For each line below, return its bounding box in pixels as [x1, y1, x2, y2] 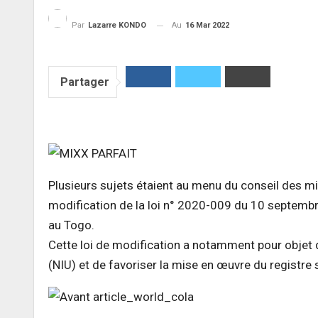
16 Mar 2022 [185, 21, 229, 30]
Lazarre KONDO [88, 21, 146, 31]
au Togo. [48, 218, 94, 233]
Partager [60, 75, 109, 89]
